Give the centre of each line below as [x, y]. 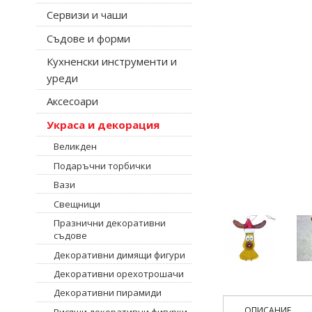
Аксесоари [72, 101]
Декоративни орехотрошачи [119, 273]
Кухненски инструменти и [112, 62]
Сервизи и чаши [87, 15]
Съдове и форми [88, 38]
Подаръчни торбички [102, 165]
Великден [75, 147]
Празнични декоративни [110, 223]
